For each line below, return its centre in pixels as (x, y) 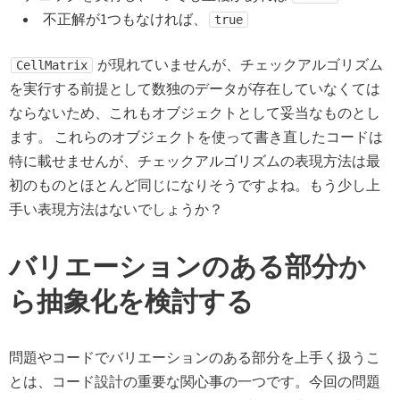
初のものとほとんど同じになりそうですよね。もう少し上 (195, 185)
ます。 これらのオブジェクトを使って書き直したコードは (196, 137)
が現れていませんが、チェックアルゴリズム (239, 65)
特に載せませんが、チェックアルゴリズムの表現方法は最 (195, 161)
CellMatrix (52, 66)
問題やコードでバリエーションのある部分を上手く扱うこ (195, 358)
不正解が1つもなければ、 (125, 19)
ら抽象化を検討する (131, 300)
